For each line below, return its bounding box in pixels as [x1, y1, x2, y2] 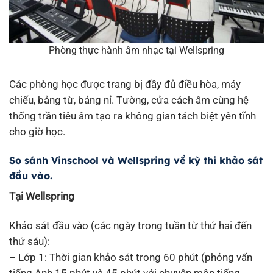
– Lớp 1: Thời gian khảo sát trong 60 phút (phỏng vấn [9, 251, 252, 264]
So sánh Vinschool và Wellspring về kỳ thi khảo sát [9, 154, 263, 167]
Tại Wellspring [9, 190, 77, 203]
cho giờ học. [9, 126, 65, 138]
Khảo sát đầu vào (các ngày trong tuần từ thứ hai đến [9, 219, 252, 232]
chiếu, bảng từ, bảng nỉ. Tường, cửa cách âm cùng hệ [9, 94, 249, 107]
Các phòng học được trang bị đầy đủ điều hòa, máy [9, 78, 241, 91]
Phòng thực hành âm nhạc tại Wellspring [49, 44, 224, 57]
